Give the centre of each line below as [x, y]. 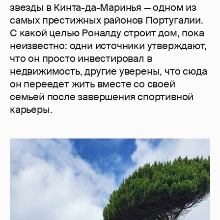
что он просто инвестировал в [81, 59]
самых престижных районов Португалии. [107, 20]
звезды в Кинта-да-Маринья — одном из [103, 8]
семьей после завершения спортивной [102, 97]
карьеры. [31, 110]
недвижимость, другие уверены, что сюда [109, 71]
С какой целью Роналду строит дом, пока [107, 33]
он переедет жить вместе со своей [93, 84]
